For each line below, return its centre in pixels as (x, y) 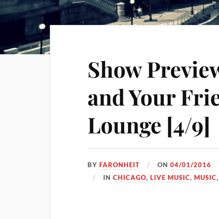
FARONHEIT (120, 165)
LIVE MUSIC (170, 177)
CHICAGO (130, 177)
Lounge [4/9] (149, 124)
